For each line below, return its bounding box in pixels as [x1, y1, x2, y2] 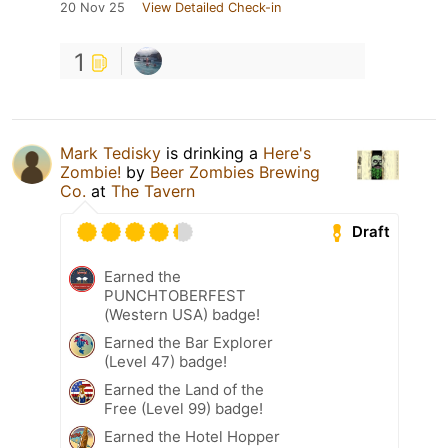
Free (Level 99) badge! [104, 398, 263, 418]
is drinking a [161, 142, 263, 163]
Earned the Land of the [104, 379, 264, 399]
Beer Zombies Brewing [150, 161, 320, 182]
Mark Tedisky [60, 142, 161, 163]
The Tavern [111, 180, 195, 201]
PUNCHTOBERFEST [104, 285, 246, 305]
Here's [263, 142, 311, 163]
